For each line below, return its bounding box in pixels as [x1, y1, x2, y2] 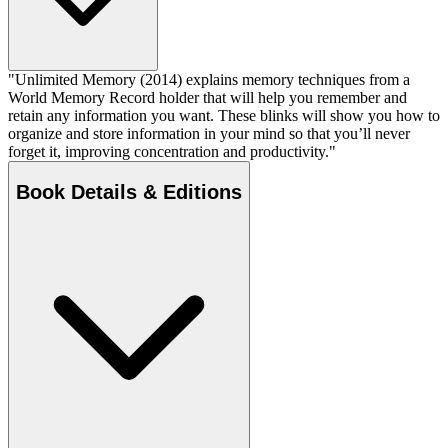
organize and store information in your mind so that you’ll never [8, 124, 410, 142]
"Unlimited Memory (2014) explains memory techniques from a [8, 70, 410, 88]
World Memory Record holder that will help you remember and [8, 88, 407, 106]
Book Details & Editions [16, 180, 242, 203]
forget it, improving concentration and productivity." [8, 142, 336, 160]
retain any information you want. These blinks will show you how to [8, 106, 440, 124]
